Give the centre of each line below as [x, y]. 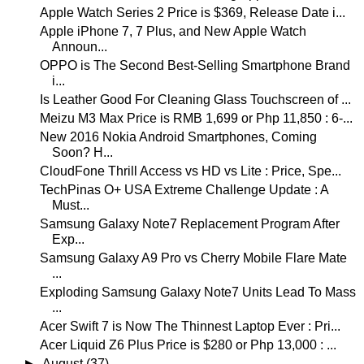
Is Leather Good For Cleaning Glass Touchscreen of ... [195, 99]
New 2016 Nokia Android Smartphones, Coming [178, 136]
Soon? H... [82, 152]
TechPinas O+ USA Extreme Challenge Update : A [184, 189]
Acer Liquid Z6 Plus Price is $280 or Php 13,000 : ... [188, 344]
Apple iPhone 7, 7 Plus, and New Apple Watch [173, 31]
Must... [70, 205]
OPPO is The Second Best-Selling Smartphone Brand [195, 65]
